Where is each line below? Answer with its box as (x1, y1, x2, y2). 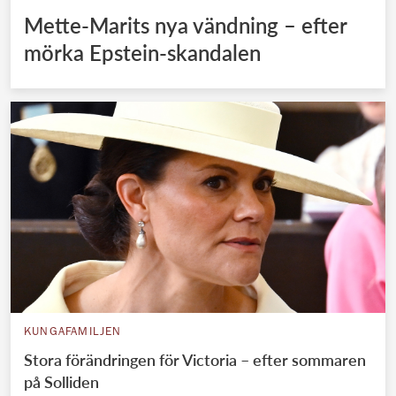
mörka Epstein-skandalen (24, 40, 261, 66)
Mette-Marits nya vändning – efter (24, 12, 346, 39)
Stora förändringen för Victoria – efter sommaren (24, 349, 366, 369)
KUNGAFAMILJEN (24, 326, 122, 339)
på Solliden (24, 371, 99, 392)
